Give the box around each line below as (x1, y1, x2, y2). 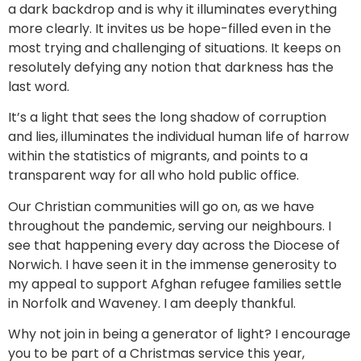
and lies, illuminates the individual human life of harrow (8, 127, 349, 147)
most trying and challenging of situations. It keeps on (8, 38, 341, 57)
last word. (8, 77, 69, 96)
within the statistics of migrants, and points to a (8, 147, 308, 166)
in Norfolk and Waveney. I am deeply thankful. (8, 293, 296, 313)
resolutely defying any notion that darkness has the (8, 57, 334, 77)
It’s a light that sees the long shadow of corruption (8, 108, 326, 127)
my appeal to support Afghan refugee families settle (8, 274, 342, 293)
